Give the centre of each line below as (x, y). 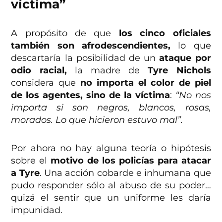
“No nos (193, 95)
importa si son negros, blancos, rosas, (111, 107)
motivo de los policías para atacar (131, 160)
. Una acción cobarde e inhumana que (125, 173)
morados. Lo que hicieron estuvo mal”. (97, 120)
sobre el (31, 160)
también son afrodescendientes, (91, 45)
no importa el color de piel (146, 83)
